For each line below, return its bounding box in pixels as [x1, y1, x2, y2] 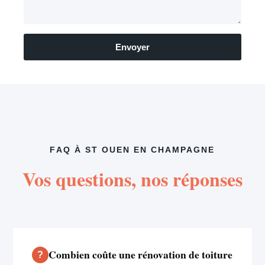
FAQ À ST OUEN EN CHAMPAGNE [50, 145, 215, 154]
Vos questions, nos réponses [22, 164, 243, 193]
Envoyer [115, 41, 150, 52]
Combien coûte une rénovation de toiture [49, 246, 233, 262]
